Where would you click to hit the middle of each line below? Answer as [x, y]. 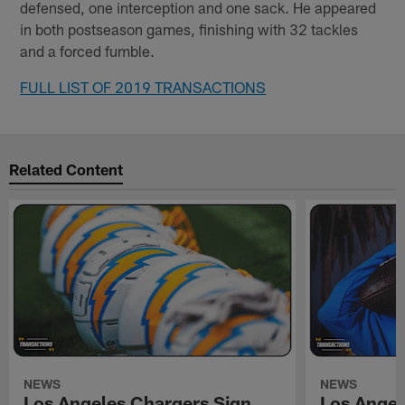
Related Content [66, 170]
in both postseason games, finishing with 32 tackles [189, 28]
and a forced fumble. [88, 50]
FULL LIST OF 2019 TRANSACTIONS [143, 86]
